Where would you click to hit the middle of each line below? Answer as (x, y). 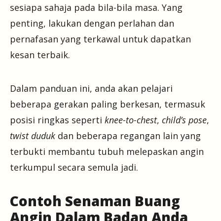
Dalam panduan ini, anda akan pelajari (91, 89)
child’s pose (184, 120)
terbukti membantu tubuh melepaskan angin (107, 152)
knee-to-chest (131, 120)
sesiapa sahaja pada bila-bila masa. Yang (96, 8)
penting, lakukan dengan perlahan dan (92, 23)
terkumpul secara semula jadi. (74, 167)
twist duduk (33, 136)
